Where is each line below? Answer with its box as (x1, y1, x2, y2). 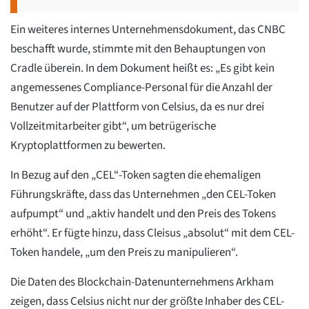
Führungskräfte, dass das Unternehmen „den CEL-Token (10, 186, 276, 203)
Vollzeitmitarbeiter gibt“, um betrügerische (10, 117, 216, 134)
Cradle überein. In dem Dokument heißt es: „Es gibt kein (10, 59, 275, 77)
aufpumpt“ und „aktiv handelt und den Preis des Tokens (10, 205, 276, 222)
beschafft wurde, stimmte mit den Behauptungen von (10, 40, 266, 57)
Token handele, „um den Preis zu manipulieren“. (10, 243, 238, 261)
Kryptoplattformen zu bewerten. (10, 137, 166, 154)
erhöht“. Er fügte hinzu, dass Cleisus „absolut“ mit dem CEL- (10, 224, 295, 241)
